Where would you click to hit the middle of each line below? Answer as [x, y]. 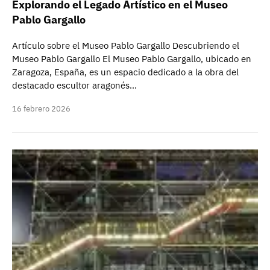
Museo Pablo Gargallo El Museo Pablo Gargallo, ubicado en [132, 59]
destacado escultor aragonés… [74, 85]
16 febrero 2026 [41, 109]
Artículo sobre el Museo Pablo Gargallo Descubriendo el [126, 46]
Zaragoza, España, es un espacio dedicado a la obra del [125, 72]
